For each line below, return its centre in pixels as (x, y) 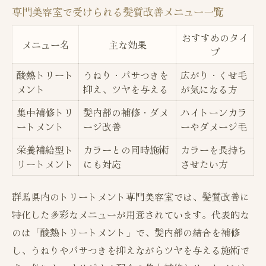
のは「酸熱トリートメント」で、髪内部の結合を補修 (126, 232)
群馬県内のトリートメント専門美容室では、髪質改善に (131, 197)
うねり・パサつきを (126, 75)
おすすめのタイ (215, 38)
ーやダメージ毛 (214, 127)
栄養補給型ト (45, 150)
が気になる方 (209, 89)
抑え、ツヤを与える (126, 89)
